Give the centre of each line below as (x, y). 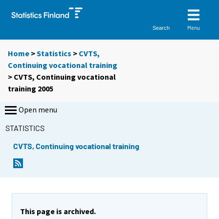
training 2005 (31, 89)
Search (161, 28)
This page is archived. (58, 211)
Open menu (38, 110)
